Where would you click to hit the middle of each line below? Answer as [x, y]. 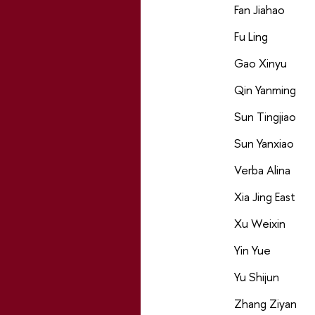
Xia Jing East [264, 197]
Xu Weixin [259, 224]
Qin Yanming [265, 90]
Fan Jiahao [259, 10]
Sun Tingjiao [265, 117]
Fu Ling [251, 37]
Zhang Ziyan [265, 304]
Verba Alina [262, 170]
